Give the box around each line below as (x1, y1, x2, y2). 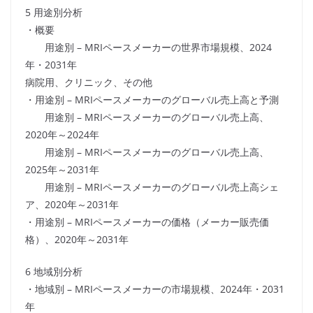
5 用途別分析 (25, 6, 82, 20)
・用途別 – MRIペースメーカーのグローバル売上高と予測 (25, 93, 279, 107)
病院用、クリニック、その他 (25, 75, 152, 89)
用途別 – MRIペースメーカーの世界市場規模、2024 (25, 41, 272, 54)
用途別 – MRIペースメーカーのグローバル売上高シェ (25, 180, 279, 194)
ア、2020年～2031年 (25, 198, 119, 212)
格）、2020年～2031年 (25, 233, 129, 247)
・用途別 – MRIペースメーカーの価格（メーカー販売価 (25, 215, 269, 229)
